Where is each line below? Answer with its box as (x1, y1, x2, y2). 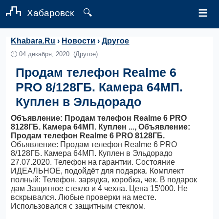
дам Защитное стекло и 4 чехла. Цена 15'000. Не (11, 184, 188, 193)
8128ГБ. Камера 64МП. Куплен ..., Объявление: (11, 123, 191, 131)
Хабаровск (27, 8, 74, 18)
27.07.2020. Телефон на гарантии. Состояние (11, 158, 175, 166)
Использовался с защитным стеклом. (11, 202, 146, 210)
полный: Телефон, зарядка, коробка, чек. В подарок (11, 175, 197, 184)
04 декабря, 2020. (19, 50, 72, 58)
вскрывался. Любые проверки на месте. (11, 193, 157, 201)
